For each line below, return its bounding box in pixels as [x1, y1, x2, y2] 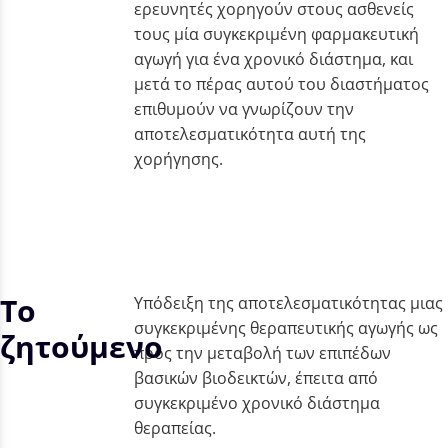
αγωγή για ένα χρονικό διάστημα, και [134, 47, 414, 70]
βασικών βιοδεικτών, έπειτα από [134, 366, 379, 389]
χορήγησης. [134, 147, 224, 170]
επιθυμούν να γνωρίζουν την [134, 97, 355, 120]
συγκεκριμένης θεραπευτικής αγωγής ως [134, 316, 439, 339]
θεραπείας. [134, 416, 217, 439]
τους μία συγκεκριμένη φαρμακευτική [134, 22, 420, 45]
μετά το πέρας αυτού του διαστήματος [134, 72, 430, 95]
